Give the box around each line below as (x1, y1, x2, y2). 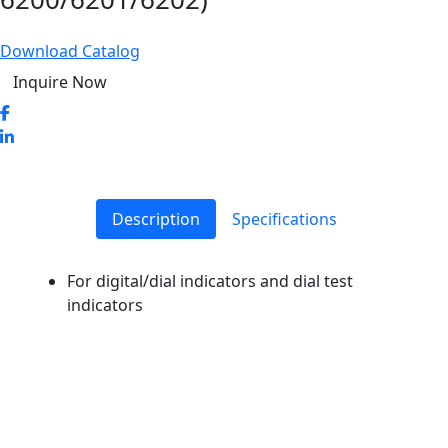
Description (111, 207, 200, 230)
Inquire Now (13, 70, 107, 93)
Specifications (231, 207, 337, 230)
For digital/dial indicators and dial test (67, 269, 353, 292)
